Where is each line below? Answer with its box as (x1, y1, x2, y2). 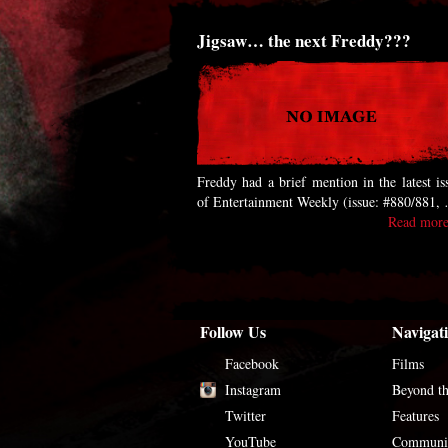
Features (392, 406, 440, 425)
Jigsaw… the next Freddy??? (197, 28, 411, 53)
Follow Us (200, 320, 266, 343)
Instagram (225, 380, 281, 399)
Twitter (225, 406, 266, 425)
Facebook (225, 354, 279, 373)
